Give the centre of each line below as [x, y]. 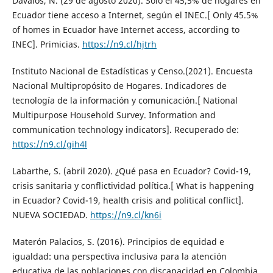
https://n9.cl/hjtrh [119, 44]
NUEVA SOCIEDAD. [51, 214]
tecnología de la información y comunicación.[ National [125, 100]
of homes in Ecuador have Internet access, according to [126, 29]
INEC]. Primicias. [47, 44]
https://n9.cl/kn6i [126, 214]
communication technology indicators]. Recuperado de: [125, 129]
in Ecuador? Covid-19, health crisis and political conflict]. [128, 200]
